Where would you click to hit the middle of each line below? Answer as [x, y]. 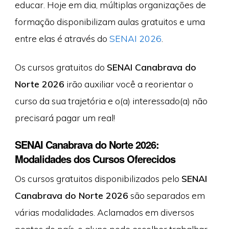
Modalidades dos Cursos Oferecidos [95, 159]
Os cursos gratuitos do [61, 67]
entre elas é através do [62, 39]
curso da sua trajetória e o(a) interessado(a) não [111, 100]
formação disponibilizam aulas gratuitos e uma [110, 22]
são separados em [166, 196]
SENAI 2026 [135, 39]
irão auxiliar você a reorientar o [129, 84]
